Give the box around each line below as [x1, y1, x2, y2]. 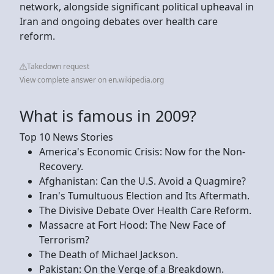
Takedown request [27, 61, 89, 72]
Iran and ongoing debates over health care [20, 14, 218, 28]
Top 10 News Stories [20, 130, 113, 144]
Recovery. [39, 159, 83, 173]
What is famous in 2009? [20, 105, 196, 126]
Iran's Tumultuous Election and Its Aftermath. [39, 188, 250, 202]
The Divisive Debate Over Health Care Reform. [39, 203, 251, 217]
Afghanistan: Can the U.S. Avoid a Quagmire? [39, 174, 246, 188]
